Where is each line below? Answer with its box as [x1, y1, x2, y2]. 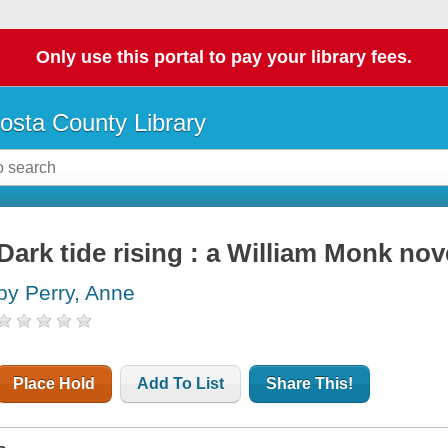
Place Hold [13, 375, 96, 393]
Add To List [137, 375, 225, 393]
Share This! [266, 375, 354, 393]
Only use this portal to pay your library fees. [36, 47, 412, 68]
